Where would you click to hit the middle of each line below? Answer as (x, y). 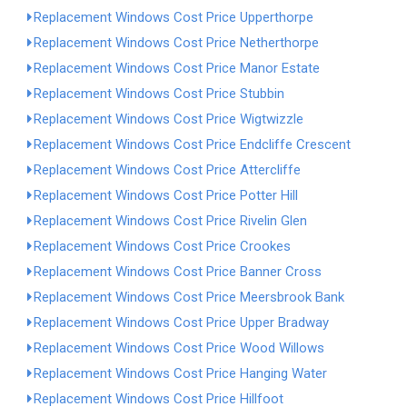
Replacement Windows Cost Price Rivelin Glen (170, 221)
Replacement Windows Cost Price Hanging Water (180, 373)
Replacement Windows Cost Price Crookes (162, 246)
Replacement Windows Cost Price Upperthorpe (174, 17)
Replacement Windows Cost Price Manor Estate (177, 68)
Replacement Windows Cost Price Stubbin (159, 94)
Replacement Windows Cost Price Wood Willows (179, 348)
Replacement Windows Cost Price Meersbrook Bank (189, 297)
